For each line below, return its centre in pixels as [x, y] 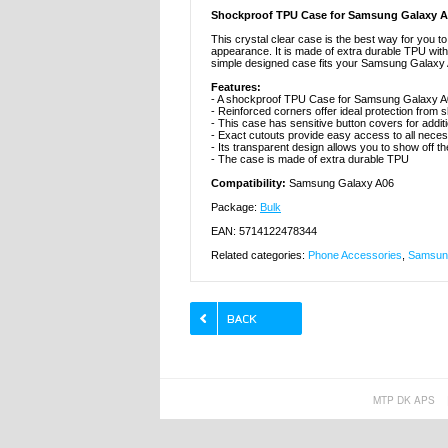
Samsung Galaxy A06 [341, 183]
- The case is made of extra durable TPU [310, 159]
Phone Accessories [355, 255]
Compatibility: [250, 183]
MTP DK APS [403, 400]
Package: [235, 207]
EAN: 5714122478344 [264, 231]
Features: [236, 87]
